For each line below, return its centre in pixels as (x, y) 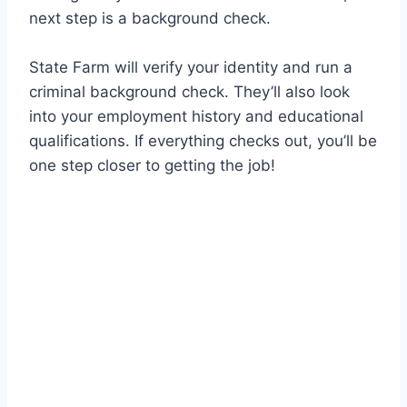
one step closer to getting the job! (152, 166)
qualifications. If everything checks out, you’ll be (203, 141)
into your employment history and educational (196, 117)
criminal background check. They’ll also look (189, 92)
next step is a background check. (150, 19)
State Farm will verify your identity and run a (191, 68)
